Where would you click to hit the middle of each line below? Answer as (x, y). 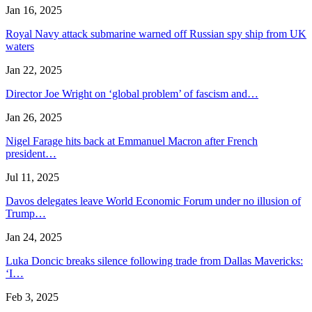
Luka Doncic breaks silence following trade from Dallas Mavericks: (154, 261)
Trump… (26, 214)
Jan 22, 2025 (34, 70)
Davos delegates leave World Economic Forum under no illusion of (153, 201)
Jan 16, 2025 (34, 10)
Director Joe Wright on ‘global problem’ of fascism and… (132, 94)
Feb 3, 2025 (32, 297)
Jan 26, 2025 (34, 118)
